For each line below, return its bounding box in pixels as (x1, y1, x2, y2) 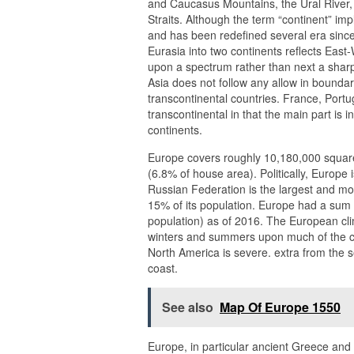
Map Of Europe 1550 (220, 297, 341, 316)
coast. (148, 259, 178, 276)
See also (162, 297, 213, 316)
